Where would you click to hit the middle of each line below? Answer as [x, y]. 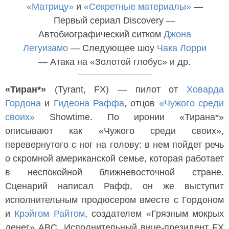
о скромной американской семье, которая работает [114, 158]
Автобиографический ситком [101, 34]
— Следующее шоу [112, 48]
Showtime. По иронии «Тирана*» [129, 117]
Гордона [23, 103]
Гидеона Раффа [89, 103]
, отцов [142, 103]
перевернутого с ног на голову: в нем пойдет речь [114, 145]
